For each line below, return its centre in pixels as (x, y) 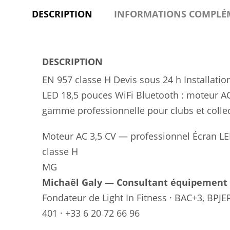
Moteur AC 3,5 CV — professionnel (116, 136)
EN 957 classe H (76, 80)
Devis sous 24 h (147, 80)
